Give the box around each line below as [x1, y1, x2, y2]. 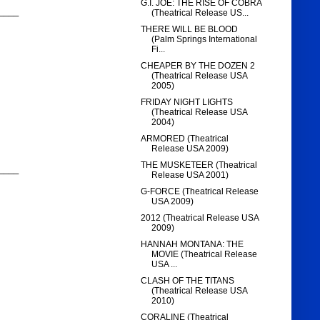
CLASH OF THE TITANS [141, 276, 235, 286]
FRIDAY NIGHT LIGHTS [141, 97, 234, 108]
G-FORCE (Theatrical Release [141, 186, 259, 197]
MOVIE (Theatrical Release [151, 249, 258, 260]
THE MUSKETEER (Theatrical [141, 160, 258, 171]
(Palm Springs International [151, 34, 258, 45]
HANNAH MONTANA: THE [141, 239, 244, 250]
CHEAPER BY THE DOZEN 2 [141, 61, 256, 71]
